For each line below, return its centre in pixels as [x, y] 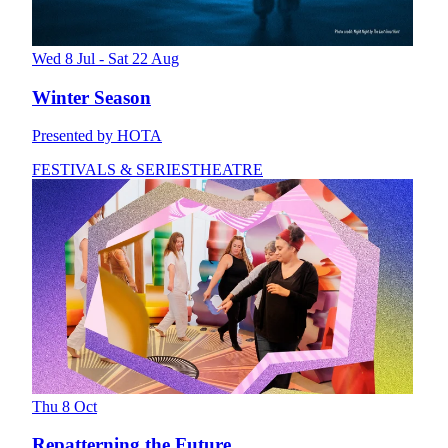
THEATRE [226, 170]
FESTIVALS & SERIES [111, 170]
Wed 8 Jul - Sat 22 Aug [105, 58]
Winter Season [91, 97]
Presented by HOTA [97, 136]
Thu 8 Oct [64, 406]
